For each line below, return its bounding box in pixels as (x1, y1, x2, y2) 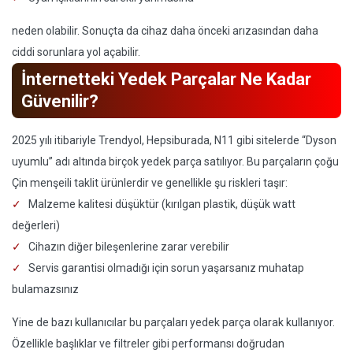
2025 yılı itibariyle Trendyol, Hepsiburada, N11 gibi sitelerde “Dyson (12, 134, 336, 147)
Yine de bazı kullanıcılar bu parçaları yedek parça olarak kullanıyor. (12, 316, 335, 329)
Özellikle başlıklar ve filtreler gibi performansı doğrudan (12, 337, 284, 350)
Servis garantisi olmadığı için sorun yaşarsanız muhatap (28, 262, 304, 274)
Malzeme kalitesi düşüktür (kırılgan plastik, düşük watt (28, 198, 295, 210)
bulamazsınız (12, 283, 79, 295)
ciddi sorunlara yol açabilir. (12, 46, 140, 58)
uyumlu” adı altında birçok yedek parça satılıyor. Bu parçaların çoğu (12, 155, 339, 168)
